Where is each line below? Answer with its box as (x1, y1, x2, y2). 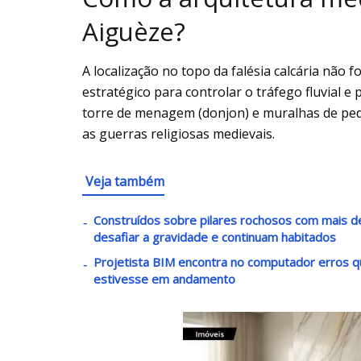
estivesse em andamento (93, 271, 235, 288)
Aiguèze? (82, 14, 185, 48)
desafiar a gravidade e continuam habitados (93, 229, 336, 246)
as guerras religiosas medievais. (82, 125, 275, 143)
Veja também (85, 172, 164, 191)
